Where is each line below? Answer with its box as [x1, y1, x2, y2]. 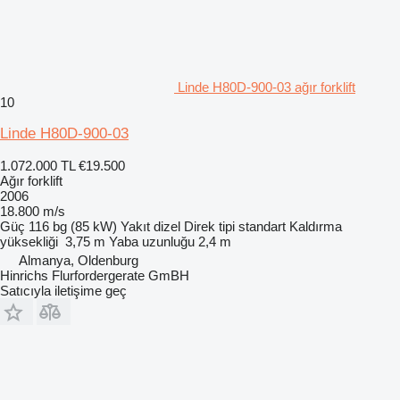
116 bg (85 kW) [29, 219, 117, 234]
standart [238, 219, 286, 234]
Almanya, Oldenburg [19, 253, 138, 268]
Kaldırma [289, 219, 342, 234]
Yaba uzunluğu [109, 234, 195, 249]
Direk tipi [184, 219, 235, 234]
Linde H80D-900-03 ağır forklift [178, 79, 355, 95]
